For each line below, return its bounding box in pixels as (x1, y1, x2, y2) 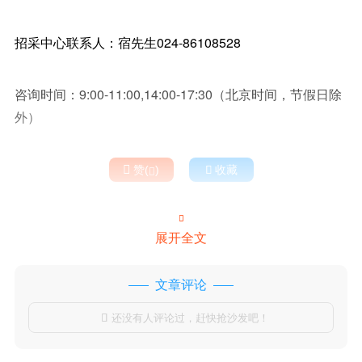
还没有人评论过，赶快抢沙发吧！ (111, 309, 269, 325)
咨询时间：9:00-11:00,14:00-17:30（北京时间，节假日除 (14, 85, 342, 103)
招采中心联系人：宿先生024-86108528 (14, 33, 241, 52)
